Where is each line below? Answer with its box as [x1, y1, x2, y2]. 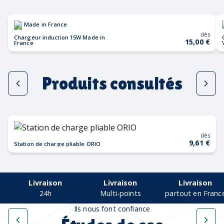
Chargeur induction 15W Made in [14, 33, 105, 41]
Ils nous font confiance [73, 203, 150, 213]
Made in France [24, 20, 67, 28]
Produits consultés [41, 72, 182, 93]
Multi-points [100, 188, 141, 198]
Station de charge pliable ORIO [14, 139, 101, 147]
